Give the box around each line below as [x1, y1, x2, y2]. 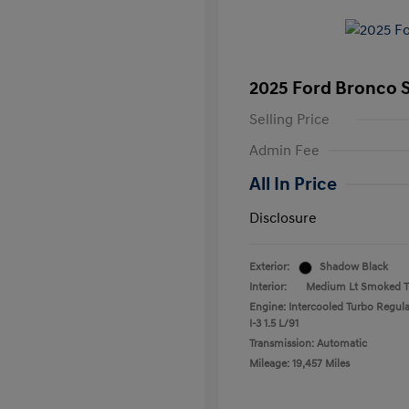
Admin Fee [249, 142, 320, 160]
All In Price [249, 173, 337, 195]
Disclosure [249, 209, 317, 227]
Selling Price [249, 110, 330, 129]
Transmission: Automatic [249, 337, 367, 351]
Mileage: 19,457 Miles [249, 357, 350, 371]
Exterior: [249, 260, 289, 274]
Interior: [249, 280, 287, 294]
